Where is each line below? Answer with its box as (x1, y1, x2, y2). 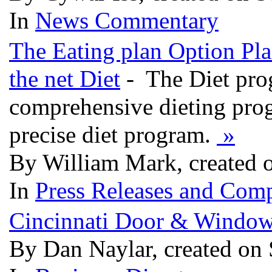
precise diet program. (9, 121, 217, 148)
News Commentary (35, 7, 219, 34)
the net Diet (9, 65, 120, 92)
